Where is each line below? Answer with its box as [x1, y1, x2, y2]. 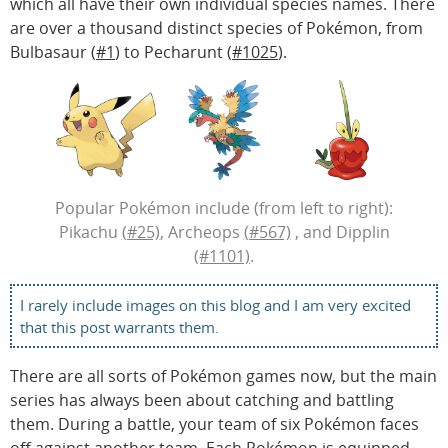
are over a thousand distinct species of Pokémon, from [10, 17, 423, 39]
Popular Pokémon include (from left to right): [55, 197, 393, 219]
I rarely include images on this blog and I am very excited [20, 295, 411, 315]
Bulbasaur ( [10, 41, 96, 63]
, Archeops [159, 221, 244, 243]
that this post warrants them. [20, 317, 219, 337]
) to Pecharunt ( [115, 41, 232, 63]
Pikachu [58, 221, 122, 243]
